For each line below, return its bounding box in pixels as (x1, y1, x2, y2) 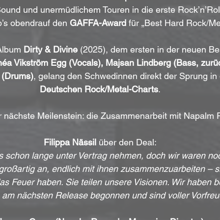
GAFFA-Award (69, 17, 126, 28)
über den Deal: (96, 137, 157, 147)
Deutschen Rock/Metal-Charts (40, 83, 158, 94)
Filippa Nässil (44, 137, 96, 147)
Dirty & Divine (23, 44, 78, 55)
